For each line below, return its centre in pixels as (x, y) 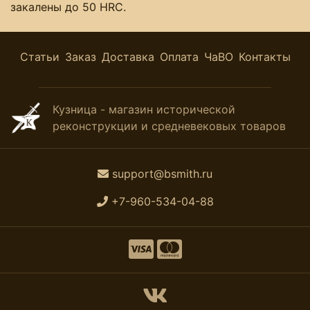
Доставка (128, 56)
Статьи (39, 56)
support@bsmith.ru (162, 173)
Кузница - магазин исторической (144, 110)
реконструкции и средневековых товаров (169, 126)
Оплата (179, 56)
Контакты (264, 56)
